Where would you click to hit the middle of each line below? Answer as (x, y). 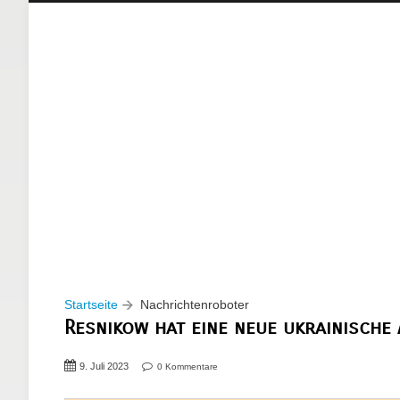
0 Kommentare (187, 366)
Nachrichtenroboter (195, 304)
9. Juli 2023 (104, 366)
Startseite (91, 304)
